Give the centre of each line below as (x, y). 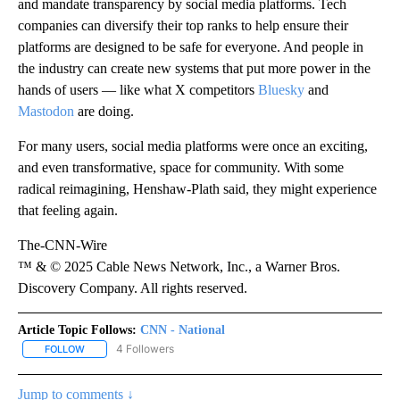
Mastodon (46, 111)
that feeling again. (68, 210)
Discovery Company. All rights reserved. (133, 287)
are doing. (104, 111)
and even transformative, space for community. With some (181, 167)
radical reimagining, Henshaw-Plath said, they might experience (197, 188)
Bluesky (281, 89)
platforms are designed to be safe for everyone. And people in (191, 46)
